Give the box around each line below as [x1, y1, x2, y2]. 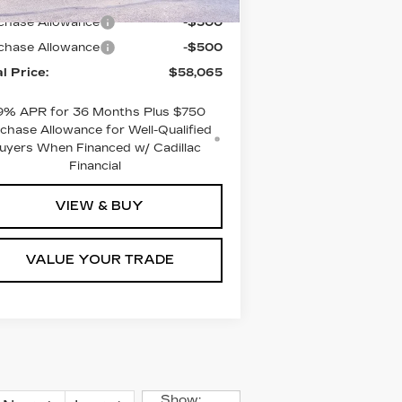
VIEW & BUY [55, 197, 144, 214]
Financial [69, 158, 122, 173]
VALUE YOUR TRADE [24, 251, 174, 267]
